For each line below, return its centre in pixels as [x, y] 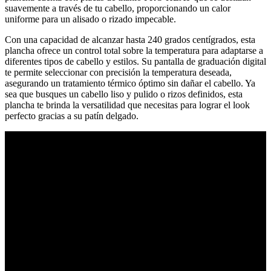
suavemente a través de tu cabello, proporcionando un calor [118, 8]
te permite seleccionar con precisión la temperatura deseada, [118, 73]
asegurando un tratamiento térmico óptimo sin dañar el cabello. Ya [130, 83]
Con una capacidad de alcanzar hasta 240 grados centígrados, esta [130, 40]
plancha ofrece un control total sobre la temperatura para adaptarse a [134, 51]
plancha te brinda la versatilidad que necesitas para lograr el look [127, 105]
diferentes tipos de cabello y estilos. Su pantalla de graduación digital [135, 62]
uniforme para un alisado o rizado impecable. [90, 19]
